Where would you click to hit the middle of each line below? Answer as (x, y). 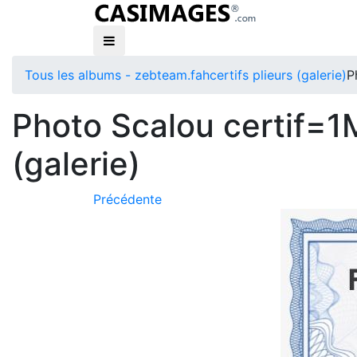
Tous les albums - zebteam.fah (117, 75)
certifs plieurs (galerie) (278, 75)
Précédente (127, 199)
